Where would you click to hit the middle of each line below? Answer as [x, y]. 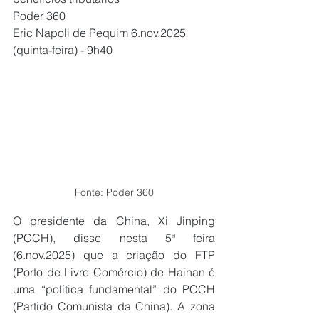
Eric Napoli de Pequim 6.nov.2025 [101, 33]
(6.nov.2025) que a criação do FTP [114, 255]
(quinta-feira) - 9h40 [63, 50]
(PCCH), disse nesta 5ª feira [114, 237]
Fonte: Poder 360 [114, 192]
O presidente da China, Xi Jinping [114, 220]
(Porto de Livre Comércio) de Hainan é [114, 272]
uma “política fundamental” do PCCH [114, 289]
